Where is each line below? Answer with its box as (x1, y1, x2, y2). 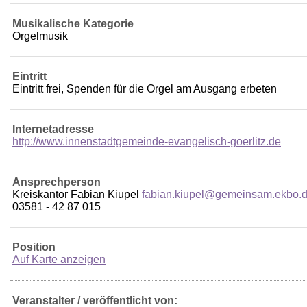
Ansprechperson (12, 176, 101, 188)
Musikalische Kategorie (12, 18, 134, 30)
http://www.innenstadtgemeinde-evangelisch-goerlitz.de (12, 136, 281, 148)
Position (12, 241, 56, 254)
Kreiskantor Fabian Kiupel (12, 188, 142, 201)
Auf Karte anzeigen (12, 254, 106, 266)
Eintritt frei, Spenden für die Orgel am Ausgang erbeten (12, 83, 277, 95)
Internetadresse (12, 123, 94, 136)
